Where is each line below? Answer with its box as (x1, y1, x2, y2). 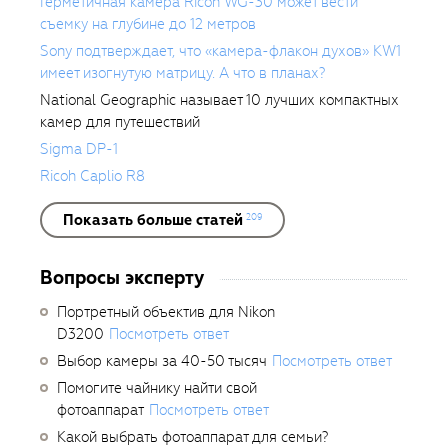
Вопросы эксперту (40, 264, 204, 290)
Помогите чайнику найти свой (57, 377, 257, 398)
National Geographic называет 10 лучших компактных (40, 89, 399, 110)
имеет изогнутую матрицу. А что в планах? (40, 62, 325, 83)
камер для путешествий (40, 111, 200, 132)
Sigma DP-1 (40, 138, 118, 159)
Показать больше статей (63, 209, 243, 230)
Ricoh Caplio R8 (40, 165, 145, 186)
